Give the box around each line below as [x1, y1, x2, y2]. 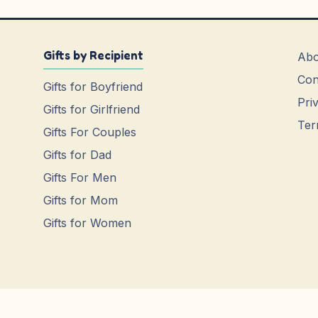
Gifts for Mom [43, 193, 119, 208]
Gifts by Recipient [43, 48, 144, 63]
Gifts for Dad [43, 148, 112, 163]
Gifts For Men [43, 170, 117, 185]
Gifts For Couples [43, 125, 137, 140]
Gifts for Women [43, 216, 132, 231]
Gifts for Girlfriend [43, 102, 141, 117]
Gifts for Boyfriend [43, 79, 143, 94]
